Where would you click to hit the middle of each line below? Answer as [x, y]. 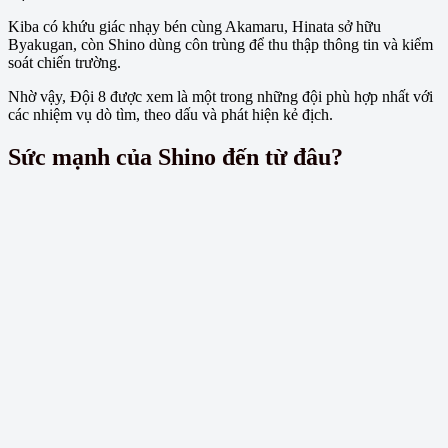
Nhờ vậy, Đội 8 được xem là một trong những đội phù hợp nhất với [220, 97]
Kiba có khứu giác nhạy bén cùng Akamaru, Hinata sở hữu [194, 27]
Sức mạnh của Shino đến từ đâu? [175, 157]
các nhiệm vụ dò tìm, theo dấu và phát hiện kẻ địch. [170, 115]
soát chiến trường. [64, 63]
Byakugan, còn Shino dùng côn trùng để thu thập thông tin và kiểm [220, 45]
